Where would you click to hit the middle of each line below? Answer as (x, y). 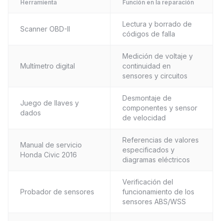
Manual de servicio (51, 145)
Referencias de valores (161, 140)
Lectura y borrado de (157, 24)
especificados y (148, 150)
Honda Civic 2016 (49, 155)
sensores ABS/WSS (154, 202)
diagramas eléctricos (156, 160)
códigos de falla (149, 34)
